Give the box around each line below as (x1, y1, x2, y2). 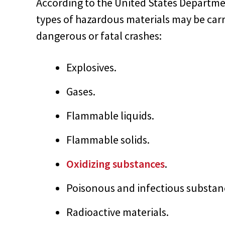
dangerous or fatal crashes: (36, 28, 162, 43)
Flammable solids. (66, 132, 150, 147)
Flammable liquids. (66, 108, 154, 123)
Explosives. (66, 60, 117, 74)
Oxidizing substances (66, 156, 165, 171)
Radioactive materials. (66, 204, 169, 219)
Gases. (66, 84, 95, 98)
